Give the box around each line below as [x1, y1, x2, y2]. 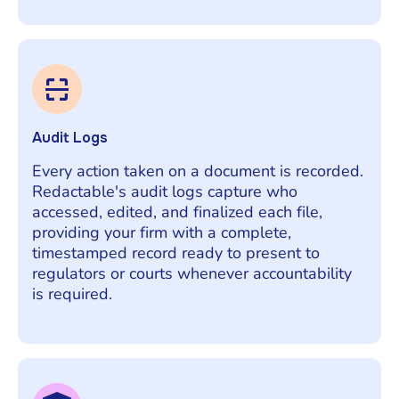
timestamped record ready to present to [32, 241, 320, 264]
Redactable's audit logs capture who [32, 180, 297, 202]
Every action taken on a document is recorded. [32, 159, 363, 182]
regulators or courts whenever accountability [32, 262, 352, 284]
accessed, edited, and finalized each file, [32, 200, 322, 223]
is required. [32, 282, 112, 305]
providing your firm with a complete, [32, 221, 291, 243]
